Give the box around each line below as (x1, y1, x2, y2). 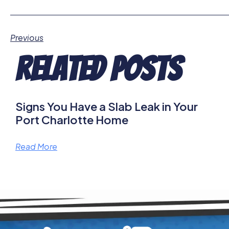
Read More (15, 141, 57, 152)
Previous (10, 32, 43, 43)
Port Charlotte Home (15, 112, 128, 127)
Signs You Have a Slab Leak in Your (15, 99, 198, 113)
